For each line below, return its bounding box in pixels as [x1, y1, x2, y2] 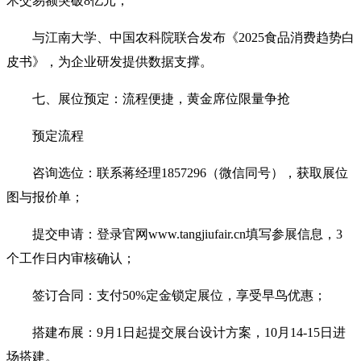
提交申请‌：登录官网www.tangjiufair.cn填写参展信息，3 [32, 226, 342, 241]
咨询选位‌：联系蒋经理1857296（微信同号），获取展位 [32, 165, 348, 180]
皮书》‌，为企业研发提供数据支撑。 [6, 54, 213, 68]
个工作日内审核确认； [6, 251, 135, 265]
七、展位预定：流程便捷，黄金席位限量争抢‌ [32, 91, 290, 106]
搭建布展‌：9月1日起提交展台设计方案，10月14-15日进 [32, 325, 346, 339]
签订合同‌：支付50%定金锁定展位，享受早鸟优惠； [32, 288, 326, 302]
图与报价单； [6, 189, 84, 204]
